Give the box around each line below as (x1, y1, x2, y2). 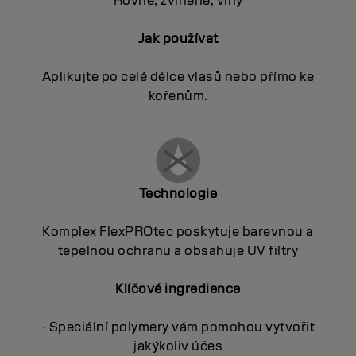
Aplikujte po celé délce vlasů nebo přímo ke (41, 68, 315, 86)
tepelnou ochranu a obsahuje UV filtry (57, 242, 299, 260)
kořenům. (148, 87, 208, 105)
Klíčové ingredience (115, 281, 241, 298)
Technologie (138, 185, 218, 203)
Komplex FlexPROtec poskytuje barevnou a (42, 223, 314, 241)
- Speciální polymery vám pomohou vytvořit (41, 319, 315, 336)
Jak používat (137, 30, 219, 48)
